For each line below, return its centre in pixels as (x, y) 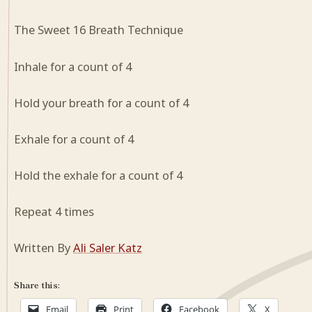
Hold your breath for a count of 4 (101, 102)
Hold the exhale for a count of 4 (98, 175)
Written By (44, 248)
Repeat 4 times (54, 211)
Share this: (37, 285)
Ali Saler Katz (108, 248)
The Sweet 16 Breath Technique (99, 30)
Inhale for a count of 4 (73, 66)
